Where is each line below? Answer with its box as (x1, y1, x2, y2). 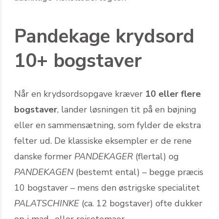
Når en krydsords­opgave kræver (14, 88, 145, 100)
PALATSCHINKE (14, 197, 79, 209)
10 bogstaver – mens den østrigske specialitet (14, 181, 200, 194)
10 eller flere (145, 88, 201, 100)
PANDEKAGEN (14, 166, 73, 178)
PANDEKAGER (74, 150, 133, 162)
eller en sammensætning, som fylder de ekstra (14, 119, 201, 131)
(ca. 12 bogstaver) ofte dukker (79, 197, 202, 209)
